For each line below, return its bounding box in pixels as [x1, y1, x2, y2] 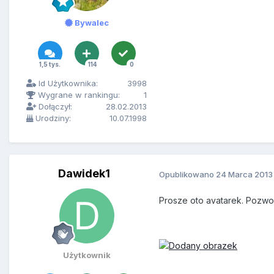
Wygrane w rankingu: [35, 90, 120, 100]
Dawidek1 [58, 167, 110, 180]
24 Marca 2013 [216, 169, 273, 179]
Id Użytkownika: [36, 78, 98, 89]
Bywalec [72, 18, 109, 28]
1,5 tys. [39, 61, 61, 68]
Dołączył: [36, 102, 72, 112]
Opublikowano [159, 169, 216, 179]
